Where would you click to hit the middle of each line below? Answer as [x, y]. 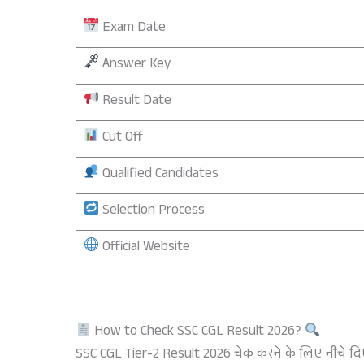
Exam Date [132, 28]
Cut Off [121, 138]
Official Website [144, 248]
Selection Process [152, 211]
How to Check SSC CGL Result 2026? [198, 333]
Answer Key [134, 65]
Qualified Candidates [158, 175]
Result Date [135, 102]
